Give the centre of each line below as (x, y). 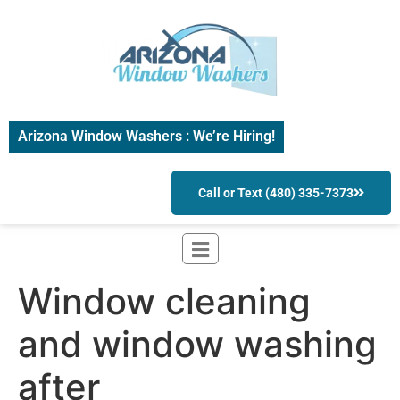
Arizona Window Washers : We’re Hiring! (146, 137)
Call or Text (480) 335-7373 (276, 193)
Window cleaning (164, 302)
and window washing (197, 345)
